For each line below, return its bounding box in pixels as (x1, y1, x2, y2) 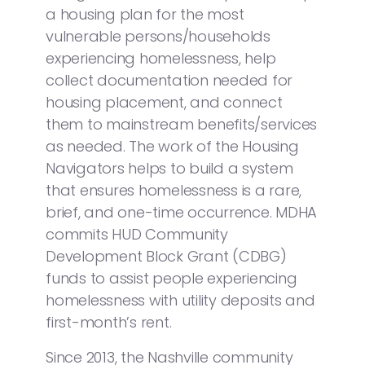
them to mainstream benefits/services (46, 113, 317, 134)
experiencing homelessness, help (46, 47, 276, 68)
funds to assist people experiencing (46, 267, 297, 288)
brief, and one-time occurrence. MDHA (46, 201, 317, 222)
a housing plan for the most (46, 3, 244, 24)
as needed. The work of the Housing (46, 135, 299, 156)
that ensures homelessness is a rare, (46, 179, 301, 200)
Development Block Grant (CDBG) (46, 245, 287, 266)
